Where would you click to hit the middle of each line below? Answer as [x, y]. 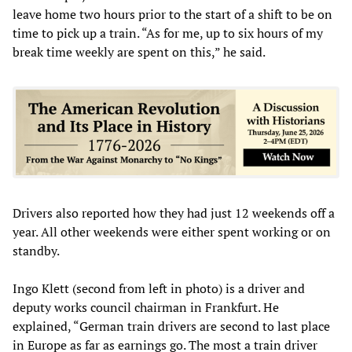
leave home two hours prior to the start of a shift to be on [172, 14]
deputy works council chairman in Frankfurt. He [146, 307]
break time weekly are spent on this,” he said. [139, 51]
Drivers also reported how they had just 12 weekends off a [174, 213]
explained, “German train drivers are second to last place [171, 326]
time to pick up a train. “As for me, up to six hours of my [168, 33]
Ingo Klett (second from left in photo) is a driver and [159, 288]
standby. [36, 250]
